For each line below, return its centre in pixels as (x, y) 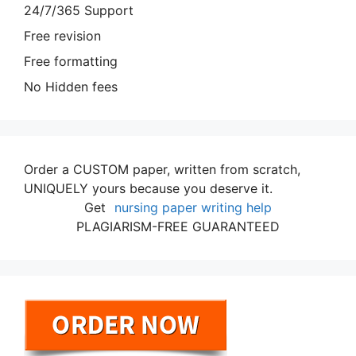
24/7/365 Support (79, 10)
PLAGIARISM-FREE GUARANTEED (178, 226)
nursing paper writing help (193, 207)
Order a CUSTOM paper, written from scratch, (162, 169)
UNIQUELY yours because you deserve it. (148, 188)
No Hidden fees (71, 86)
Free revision (62, 35)
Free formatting (71, 61)
